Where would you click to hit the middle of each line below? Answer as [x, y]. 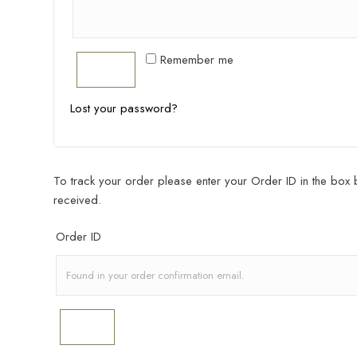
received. [78, 200]
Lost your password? [124, 109]
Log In [106, 70]
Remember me [197, 60]
